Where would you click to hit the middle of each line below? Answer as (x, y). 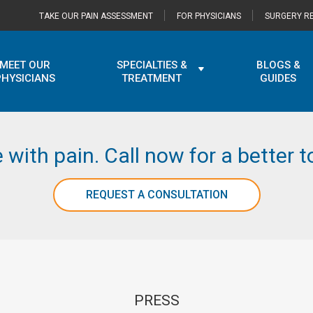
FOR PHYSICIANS (209, 16)
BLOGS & (278, 65)
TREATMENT (152, 78)
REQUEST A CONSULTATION (156, 195)
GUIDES (278, 78)
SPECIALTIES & (152, 65)
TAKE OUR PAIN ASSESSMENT (96, 16)
